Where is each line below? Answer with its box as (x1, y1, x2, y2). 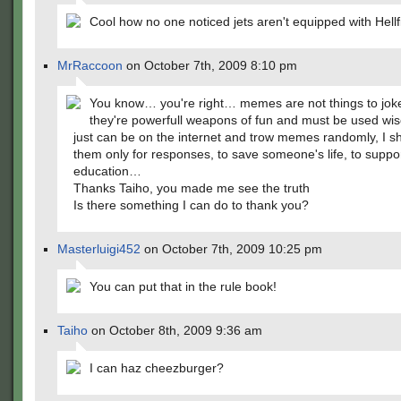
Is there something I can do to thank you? (73, 198, 309, 212)
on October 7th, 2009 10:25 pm (141, 242, 322, 256)
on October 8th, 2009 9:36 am (88, 323, 262, 337)
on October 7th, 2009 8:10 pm (123, 58, 297, 73)
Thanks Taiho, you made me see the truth (73, 181, 310, 195)
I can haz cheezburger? (90, 361, 224, 375)
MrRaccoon (57, 58, 123, 73)
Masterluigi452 (57, 242, 141, 256)
